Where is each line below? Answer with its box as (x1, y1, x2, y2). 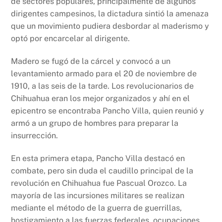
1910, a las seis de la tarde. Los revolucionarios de (11, 81, 194, 91)
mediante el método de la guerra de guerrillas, (11, 203, 182, 213)
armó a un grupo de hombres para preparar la (11, 118, 179, 128)
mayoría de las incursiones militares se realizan (11, 190, 185, 200)
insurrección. (11, 131, 58, 141)
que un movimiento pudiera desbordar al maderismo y (11, 21, 210, 31)
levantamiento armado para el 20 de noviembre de (11, 69, 197, 79)
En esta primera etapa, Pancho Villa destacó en (11, 153, 185, 163)
